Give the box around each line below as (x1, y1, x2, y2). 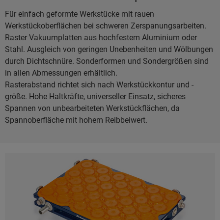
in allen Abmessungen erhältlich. (5, 68, 117, 78)
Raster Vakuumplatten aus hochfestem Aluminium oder (5, 33, 197, 43)
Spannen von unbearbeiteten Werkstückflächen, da (5, 104, 180, 113)
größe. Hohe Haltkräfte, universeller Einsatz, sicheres (5, 92, 186, 102)
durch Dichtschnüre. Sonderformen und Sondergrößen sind (5, 56, 209, 66)
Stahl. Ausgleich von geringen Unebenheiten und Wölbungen (5, 45, 213, 55)
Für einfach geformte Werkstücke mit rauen (5, 9, 154, 19)
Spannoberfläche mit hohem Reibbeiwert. (5, 115, 147, 125)
